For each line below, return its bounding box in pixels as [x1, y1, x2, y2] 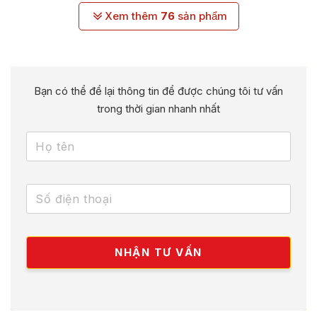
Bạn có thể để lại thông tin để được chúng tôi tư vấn [34, 84, 283, 98]
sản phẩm [174, 9, 227, 23]
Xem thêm [104, 9, 161, 23]
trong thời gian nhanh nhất [97, 102, 220, 116]
